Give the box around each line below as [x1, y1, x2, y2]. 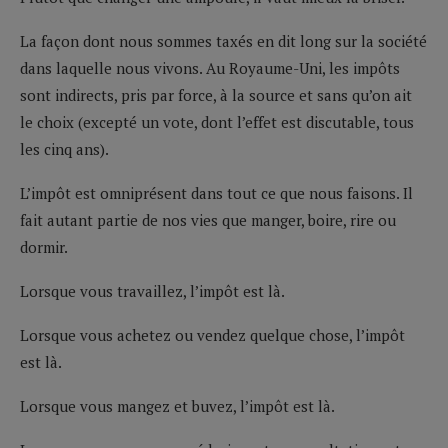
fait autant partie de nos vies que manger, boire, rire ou [20, 209, 396, 230]
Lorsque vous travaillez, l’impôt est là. [20, 280, 285, 301]
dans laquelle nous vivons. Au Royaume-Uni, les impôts [20, 57, 400, 78]
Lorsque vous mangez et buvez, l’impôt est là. [20, 395, 335, 416]
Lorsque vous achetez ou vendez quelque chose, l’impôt [20, 324, 405, 345]
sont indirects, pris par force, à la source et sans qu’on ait [20, 84, 412, 105]
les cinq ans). [20, 138, 109, 159]
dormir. [20, 236, 68, 257]
